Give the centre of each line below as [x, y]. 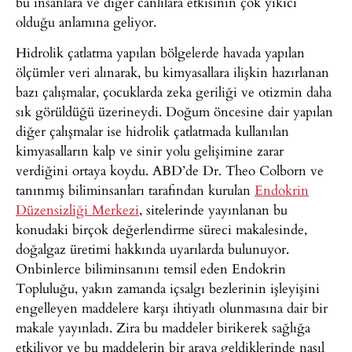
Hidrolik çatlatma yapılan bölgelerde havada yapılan [160, 53]
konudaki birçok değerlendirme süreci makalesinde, [161, 229]
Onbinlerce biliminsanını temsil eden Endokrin [151, 269]
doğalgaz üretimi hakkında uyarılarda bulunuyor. [152, 249]
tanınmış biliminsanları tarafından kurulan [135, 190]
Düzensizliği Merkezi [77, 210]
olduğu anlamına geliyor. [86, 21]
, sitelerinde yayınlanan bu [213, 210]
